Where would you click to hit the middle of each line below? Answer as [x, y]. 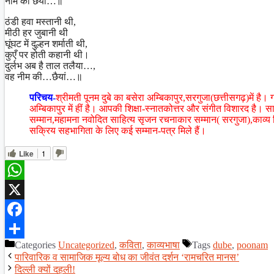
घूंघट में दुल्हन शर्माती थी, [46, 43]
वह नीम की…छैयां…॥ [44, 76]
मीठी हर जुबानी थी [36, 32]
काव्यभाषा [163, 245]
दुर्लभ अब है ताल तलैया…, [50, 65]
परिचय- [43, 97]
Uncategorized [86, 245]
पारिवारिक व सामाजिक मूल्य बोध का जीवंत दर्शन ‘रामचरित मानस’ [127, 257]
